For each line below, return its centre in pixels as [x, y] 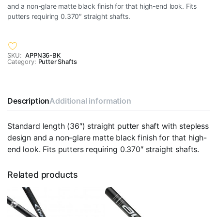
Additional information [90, 101]
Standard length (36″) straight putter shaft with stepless [108, 126]
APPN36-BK [43, 55]
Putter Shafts [57, 61]
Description [29, 101]
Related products [43, 174]
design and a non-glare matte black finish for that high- [107, 137]
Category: [22, 61]
